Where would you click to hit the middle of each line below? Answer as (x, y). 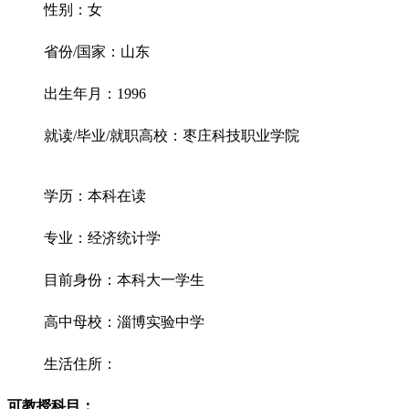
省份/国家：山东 (97, 52)
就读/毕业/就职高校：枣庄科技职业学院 (172, 136)
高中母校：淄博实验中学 (124, 322)
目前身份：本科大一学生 (124, 280)
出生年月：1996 (95, 94)
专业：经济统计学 (102, 238)
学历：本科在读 (95, 196)
